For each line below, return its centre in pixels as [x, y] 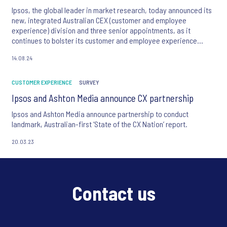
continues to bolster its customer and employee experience [104, 40]
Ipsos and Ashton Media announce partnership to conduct [100, 113]
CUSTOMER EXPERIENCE [42, 82]
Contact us [113, 193]
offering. [25, 50]
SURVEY [89, 82]
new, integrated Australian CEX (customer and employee [99, 20]
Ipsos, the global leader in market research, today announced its [112, 10]
